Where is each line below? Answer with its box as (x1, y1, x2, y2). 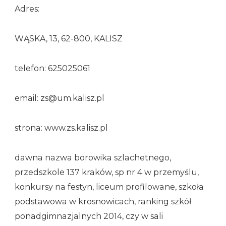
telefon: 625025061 (15, 63, 90, 73)
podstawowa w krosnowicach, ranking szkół (15, 196, 191, 206)
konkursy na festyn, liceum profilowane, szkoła (15, 182, 204, 192)
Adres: (15, 4, 39, 14)
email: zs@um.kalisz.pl (15, 93, 104, 103)
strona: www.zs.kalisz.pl (15, 123, 108, 133)
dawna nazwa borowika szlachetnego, (15, 152, 171, 162)
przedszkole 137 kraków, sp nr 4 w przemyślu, (15, 167, 199, 177)
